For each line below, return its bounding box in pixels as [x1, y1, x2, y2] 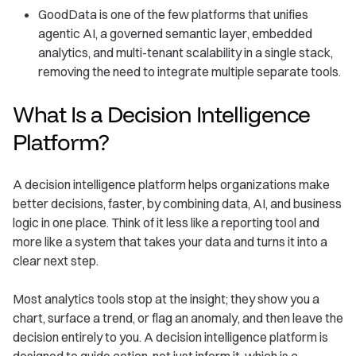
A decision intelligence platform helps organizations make [13, 176, 330, 193]
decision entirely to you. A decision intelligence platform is [13, 329, 328, 346]
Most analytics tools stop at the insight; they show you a [13, 291, 319, 308]
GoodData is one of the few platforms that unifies [38, 6, 308, 23]
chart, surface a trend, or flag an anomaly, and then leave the [13, 310, 343, 327]
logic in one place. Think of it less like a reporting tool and [13, 215, 319, 231]
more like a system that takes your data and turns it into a [13, 234, 327, 250]
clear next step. [13, 253, 99, 269]
